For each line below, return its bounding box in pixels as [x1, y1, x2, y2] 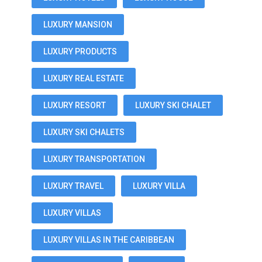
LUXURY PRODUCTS [43, 47, 117, 57]
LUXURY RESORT [43, 101, 106, 111]
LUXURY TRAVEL [43, 181, 104, 191]
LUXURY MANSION [43, 20, 112, 30]
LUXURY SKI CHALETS [43, 127, 125, 137]
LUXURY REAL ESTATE [43, 74, 124, 84]
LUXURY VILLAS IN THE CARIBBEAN [43, 235, 174, 245]
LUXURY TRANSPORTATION [43, 154, 145, 164]
